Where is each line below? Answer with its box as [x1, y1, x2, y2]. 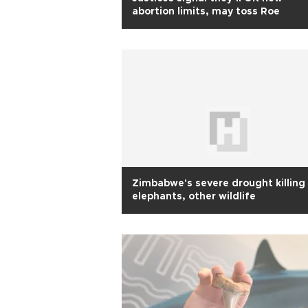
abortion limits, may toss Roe [132, 7, 280, 16]
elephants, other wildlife [132, 192, 256, 201]
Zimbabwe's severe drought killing [132, 179, 305, 188]
